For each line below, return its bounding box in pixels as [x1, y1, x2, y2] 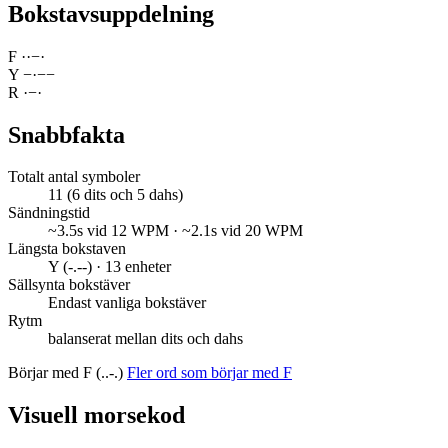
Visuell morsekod [8, 402, 185, 429]
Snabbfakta [8, 121, 125, 148]
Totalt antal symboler [8, 168, 140, 186]
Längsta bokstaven [8, 240, 126, 258]
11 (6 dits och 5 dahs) [48, 186, 183, 204]
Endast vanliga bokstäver [48, 294, 206, 312]
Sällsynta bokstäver [8, 276, 130, 294]
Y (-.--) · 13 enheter [48, 258, 171, 276]
